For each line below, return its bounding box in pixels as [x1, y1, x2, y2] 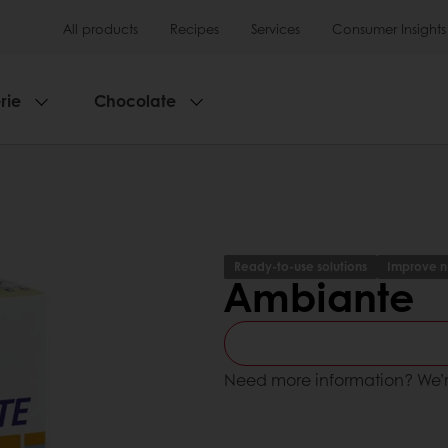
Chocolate [94, 89, 176, 112]
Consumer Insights [332, 19, 446, 38]
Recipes [170, 19, 219, 38]
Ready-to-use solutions [234, 258, 367, 275]
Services [251, 19, 300, 38]
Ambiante [224, 267, 414, 324]
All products [63, 19, 138, 38]
